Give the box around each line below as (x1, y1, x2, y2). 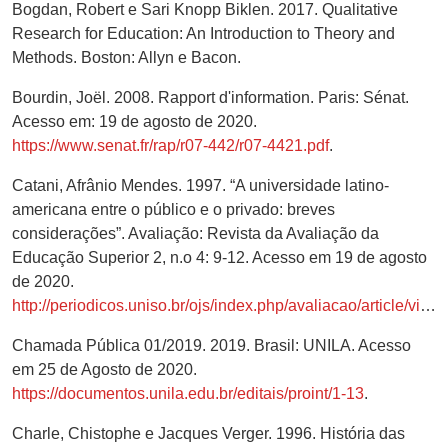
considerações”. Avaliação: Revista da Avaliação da (12, 224, 379, 242)
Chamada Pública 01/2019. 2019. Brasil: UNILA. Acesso (12, 336, 411, 354)
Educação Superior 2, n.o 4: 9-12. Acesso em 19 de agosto (12, 248, 427, 266)
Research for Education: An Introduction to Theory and (12, 24, 395, 42)
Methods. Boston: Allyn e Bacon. (12, 48, 241, 66)
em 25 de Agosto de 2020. (12, 360, 197, 378)
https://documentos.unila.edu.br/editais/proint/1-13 (12, 384, 364, 402)
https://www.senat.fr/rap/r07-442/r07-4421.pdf (12, 136, 329, 154)
